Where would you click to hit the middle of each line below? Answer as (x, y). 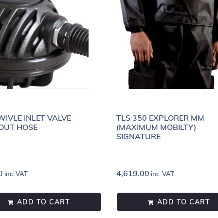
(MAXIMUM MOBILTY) (156, 127)
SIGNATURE (138, 136)
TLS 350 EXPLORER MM (160, 118)
